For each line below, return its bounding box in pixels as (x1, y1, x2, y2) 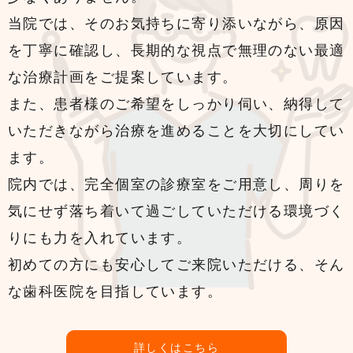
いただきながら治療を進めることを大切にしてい (8, 121, 345, 139)
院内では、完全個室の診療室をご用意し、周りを (8, 175, 345, 192)
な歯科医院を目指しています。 (8, 282, 223, 299)
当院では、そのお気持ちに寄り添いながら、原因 (8, 14, 345, 32)
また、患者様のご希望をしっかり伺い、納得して (8, 95, 345, 112)
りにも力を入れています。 (8, 229, 192, 246)
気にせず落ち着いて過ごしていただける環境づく (8, 202, 345, 219)
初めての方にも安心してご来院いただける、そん (8, 255, 345, 273)
